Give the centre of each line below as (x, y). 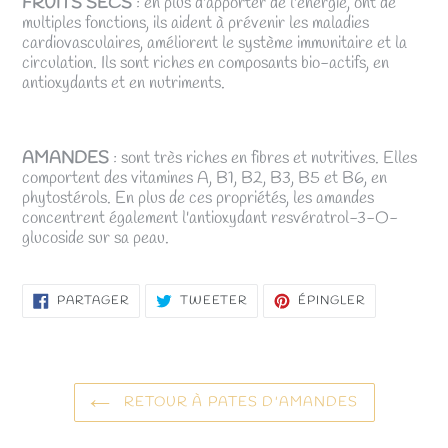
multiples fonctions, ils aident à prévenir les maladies (195, 23)
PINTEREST (402, 321)
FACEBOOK (165, 321)
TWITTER (278, 321)
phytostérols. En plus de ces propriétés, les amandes (198, 198)
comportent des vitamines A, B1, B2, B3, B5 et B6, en (204, 178)
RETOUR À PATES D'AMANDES (239, 402)
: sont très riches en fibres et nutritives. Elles (263, 158)
